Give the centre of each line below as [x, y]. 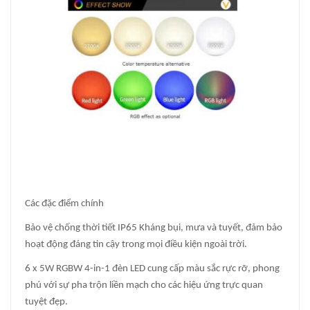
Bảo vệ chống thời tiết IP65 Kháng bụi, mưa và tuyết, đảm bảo [154, 228]
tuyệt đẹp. [46, 302]
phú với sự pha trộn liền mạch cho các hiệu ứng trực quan [144, 285]
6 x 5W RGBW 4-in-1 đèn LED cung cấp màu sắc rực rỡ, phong [152, 268]
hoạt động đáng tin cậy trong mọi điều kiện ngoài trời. [136, 244]
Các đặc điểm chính [64, 203]
